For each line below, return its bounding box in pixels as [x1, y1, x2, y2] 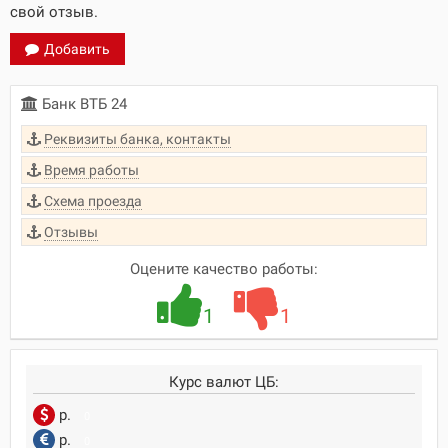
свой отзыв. [10, 3, 98, 21]
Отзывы [44, 224, 98, 240]
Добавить [44, 41, 110, 57]
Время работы [44, 162, 139, 178]
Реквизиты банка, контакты [44, 131, 231, 147]
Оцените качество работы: [130, 260, 318, 278]
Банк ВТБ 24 [38, 95, 127, 113]
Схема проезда [44, 193, 142, 209]
